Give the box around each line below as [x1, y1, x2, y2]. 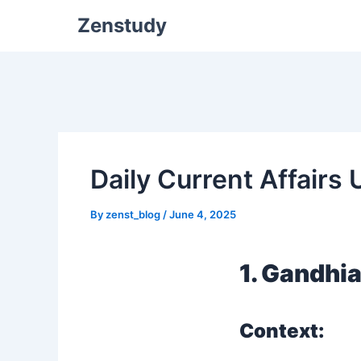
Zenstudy [77, 14, 167, 37]
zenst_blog [106, 208, 163, 221]
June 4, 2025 [169, 208, 236, 221]
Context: [239, 319, 325, 342]
